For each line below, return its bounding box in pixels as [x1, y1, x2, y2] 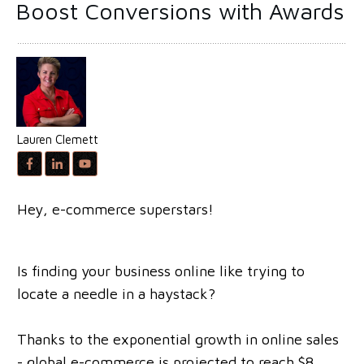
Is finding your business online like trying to [17, 262, 305, 279]
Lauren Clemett [17, 132, 98, 146]
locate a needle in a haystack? [17, 284, 215, 302]
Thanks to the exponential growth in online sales [17, 330, 339, 348]
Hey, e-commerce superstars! [17, 200, 218, 218]
